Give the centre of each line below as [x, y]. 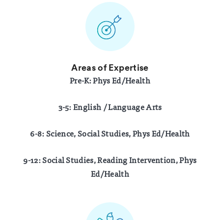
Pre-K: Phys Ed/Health [110, 80]
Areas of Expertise [110, 67]
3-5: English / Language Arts [110, 107]
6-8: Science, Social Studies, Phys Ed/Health [110, 133]
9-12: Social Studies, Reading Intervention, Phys [110, 160]
